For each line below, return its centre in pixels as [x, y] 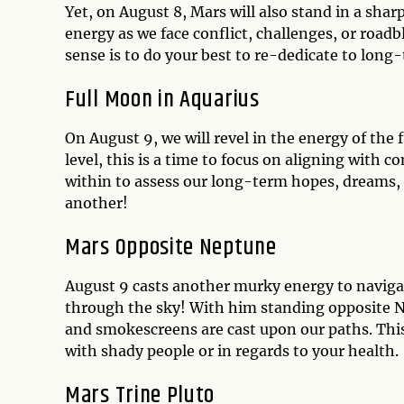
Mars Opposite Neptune [171, 247]
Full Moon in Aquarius [162, 99]
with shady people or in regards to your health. [232, 350]
